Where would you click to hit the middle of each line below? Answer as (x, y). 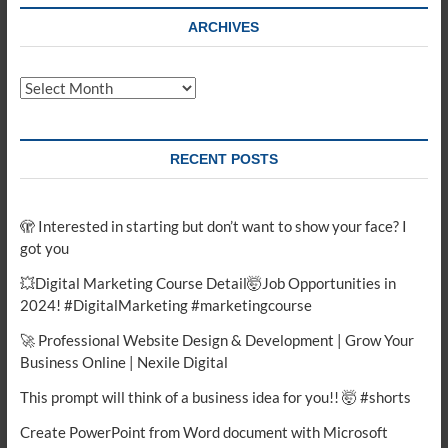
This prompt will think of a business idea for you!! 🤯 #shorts (215, 397)
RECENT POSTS (223, 159)
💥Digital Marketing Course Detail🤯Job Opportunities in (207, 283)
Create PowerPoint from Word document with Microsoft (203, 432)
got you (44, 248)
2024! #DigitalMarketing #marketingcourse (165, 305)
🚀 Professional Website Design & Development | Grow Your (216, 340)
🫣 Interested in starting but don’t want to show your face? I (213, 226)
